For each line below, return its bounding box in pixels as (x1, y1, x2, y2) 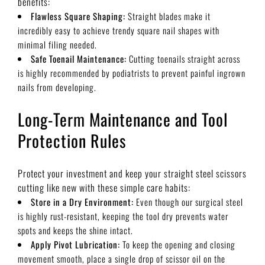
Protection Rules (18, 128, 126, 153)
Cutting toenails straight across (127, 51, 240, 65)
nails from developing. (18, 80, 96, 93)
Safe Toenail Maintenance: (31, 51, 127, 65)
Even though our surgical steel (134, 195, 243, 208)
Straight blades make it (125, 9, 211, 22)
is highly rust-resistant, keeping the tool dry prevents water (18, 209, 228, 222)
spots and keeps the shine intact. (18, 223, 133, 237)
